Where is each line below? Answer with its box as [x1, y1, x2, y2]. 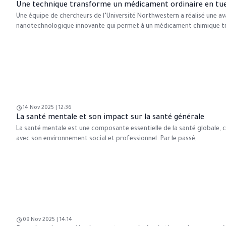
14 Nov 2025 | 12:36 [23, 104, 72, 111]
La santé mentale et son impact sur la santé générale [16, 114, 204, 122]
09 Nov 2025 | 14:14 [23, 217, 72, 223]
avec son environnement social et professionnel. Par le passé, [16, 135, 197, 143]
